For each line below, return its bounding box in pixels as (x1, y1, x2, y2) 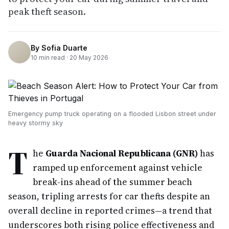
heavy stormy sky (8, 119, 63, 127)
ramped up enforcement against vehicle (33, 162, 202, 174)
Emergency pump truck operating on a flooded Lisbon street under (8, 110, 216, 118)
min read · (37, 53, 70, 61)
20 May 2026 (70, 53, 108, 61)
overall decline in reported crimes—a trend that (8, 204, 212, 217)
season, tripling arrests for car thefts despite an (8, 190, 210, 202)
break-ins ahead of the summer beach (33, 176, 192, 188)
